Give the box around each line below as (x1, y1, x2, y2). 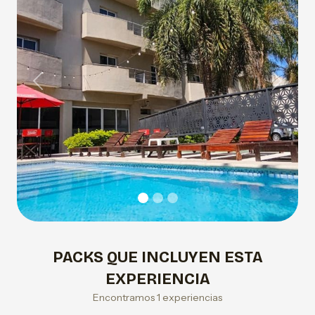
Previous (37, 80, 84, 96)
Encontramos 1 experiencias (93, 291, 222, 304)
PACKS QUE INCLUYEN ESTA (52, 248, 263, 266)
